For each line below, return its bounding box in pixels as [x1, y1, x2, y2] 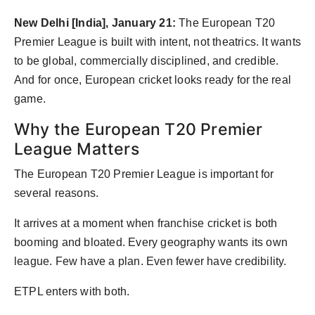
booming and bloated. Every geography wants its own [14, 236, 288, 249]
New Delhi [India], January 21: [14, 17, 179, 30]
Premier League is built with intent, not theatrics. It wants [14, 36, 302, 49]
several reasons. [14, 187, 99, 200]
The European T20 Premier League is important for [14, 168, 274, 181]
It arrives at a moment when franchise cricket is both [14, 217, 278, 230]
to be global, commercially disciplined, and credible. [14, 55, 279, 67]
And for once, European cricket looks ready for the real [14, 74, 292, 86]
